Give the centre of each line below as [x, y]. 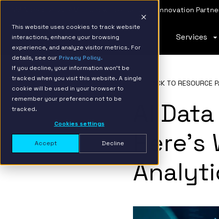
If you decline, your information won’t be [71, 68]
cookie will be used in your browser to [68, 88]
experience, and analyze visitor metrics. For [76, 47]
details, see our [35, 58]
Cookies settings [79, 124]
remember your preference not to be [67, 99]
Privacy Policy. [81, 58]
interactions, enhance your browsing [66, 37]
